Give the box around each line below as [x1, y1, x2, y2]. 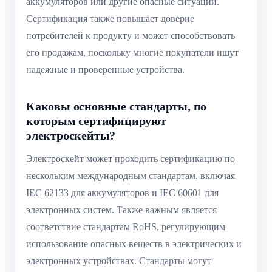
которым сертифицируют [26, 114, 166, 128]
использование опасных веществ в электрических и [26, 239, 242, 250]
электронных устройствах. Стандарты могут [26, 256, 211, 267]
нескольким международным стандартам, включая [26, 171, 235, 182]
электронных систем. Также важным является [26, 205, 217, 216]
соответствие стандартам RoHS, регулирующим [26, 222, 225, 233]
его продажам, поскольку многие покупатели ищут [26, 47, 239, 58]
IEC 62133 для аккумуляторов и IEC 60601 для [26, 188, 219, 199]
